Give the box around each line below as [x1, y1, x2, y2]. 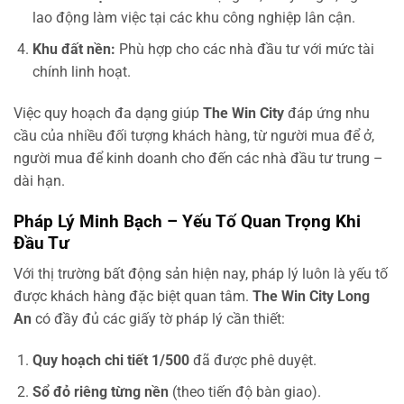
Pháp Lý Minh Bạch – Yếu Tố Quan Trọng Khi [14, 210, 361, 232]
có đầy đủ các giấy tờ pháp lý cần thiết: [32, 310, 285, 328]
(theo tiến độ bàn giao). [168, 382, 321, 400]
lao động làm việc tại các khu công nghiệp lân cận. [32, 9, 355, 27]
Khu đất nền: [32, 41, 115, 59]
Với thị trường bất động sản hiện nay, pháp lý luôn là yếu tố [14, 265, 388, 283]
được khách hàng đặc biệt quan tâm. [14, 288, 252, 306]
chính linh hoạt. [32, 63, 131, 81]
